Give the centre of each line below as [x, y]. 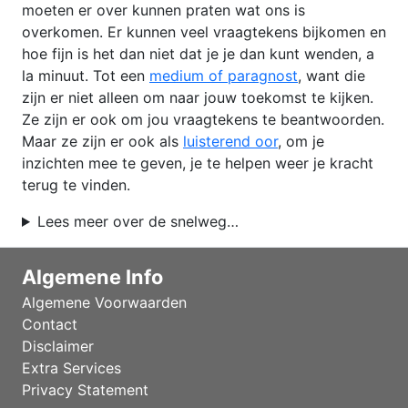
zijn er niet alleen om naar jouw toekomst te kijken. [198, 97]
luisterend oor [230, 141]
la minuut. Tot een [86, 76]
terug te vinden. [76, 185]
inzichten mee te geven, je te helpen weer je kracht [198, 163]
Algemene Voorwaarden [104, 302]
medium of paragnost [224, 76]
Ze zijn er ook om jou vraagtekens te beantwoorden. [203, 119]
